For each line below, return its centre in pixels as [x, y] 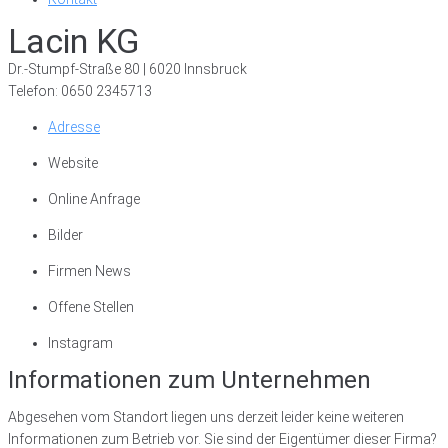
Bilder [65, 235]
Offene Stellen [91, 307]
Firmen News [89, 271]
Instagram [80, 343]
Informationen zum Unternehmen [189, 380]
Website [73, 163]
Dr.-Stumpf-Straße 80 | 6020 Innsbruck [127, 69]
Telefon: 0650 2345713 [80, 91]
